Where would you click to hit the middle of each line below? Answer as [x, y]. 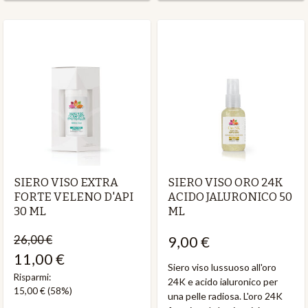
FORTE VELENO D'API [74, 196]
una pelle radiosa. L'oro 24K [225, 296]
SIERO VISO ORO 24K [225, 182]
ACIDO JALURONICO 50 [230, 196]
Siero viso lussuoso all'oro [222, 267]
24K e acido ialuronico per [223, 282]
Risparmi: [32, 277]
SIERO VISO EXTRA [66, 182]
